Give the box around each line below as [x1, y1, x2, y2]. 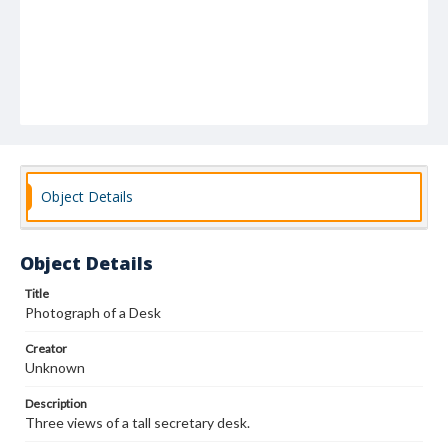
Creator [25, 341, 67, 356]
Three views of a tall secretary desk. [25, 414, 250, 431]
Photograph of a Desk [25, 304, 161, 321]
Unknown [25, 359, 85, 376]
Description [25, 396, 87, 411]
